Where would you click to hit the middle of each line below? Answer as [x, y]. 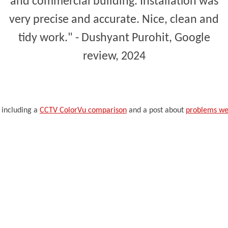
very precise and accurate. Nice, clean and [114, 20]
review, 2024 [114, 56]
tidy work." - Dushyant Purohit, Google [114, 38]
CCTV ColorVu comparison [83, 110]
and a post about [156, 110]
